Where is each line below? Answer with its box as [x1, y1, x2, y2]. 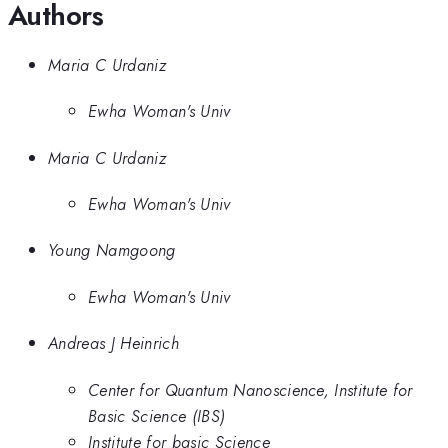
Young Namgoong [48, 238, 176, 263]
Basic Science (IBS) [88, 403, 226, 428]
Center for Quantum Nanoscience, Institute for [88, 377, 413, 402]
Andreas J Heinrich [48, 331, 179, 356]
